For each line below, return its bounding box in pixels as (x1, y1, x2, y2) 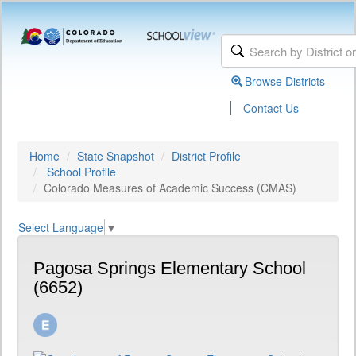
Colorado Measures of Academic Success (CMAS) (44, 180, 296, 195)
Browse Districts (245, 73, 326, 89)
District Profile (172, 148, 241, 164)
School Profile (47, 164, 116, 180)
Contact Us (243, 100, 300, 116)
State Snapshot (77, 148, 154, 164)
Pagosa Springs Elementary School (33, 258, 306, 279)
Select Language (18, 219, 103, 236)
